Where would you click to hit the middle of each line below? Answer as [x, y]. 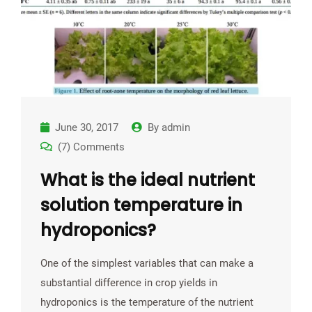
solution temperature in [141, 205]
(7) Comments [91, 147]
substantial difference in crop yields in [129, 282]
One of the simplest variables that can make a [147, 263]
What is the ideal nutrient [148, 180]
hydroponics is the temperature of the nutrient [147, 302]
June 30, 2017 [87, 127]
